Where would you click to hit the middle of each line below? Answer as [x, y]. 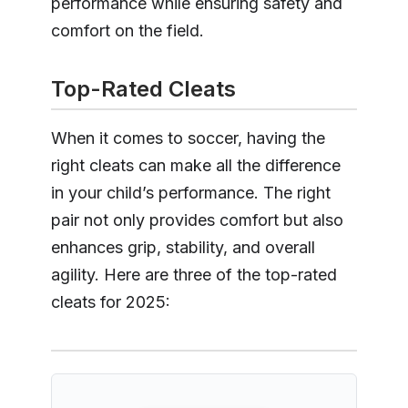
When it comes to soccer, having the [188, 138]
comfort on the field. [127, 31]
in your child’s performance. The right [191, 192]
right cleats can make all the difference [196, 165]
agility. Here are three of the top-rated [194, 274]
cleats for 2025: [111, 301]
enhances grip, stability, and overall [183, 247]
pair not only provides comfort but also [197, 219]
